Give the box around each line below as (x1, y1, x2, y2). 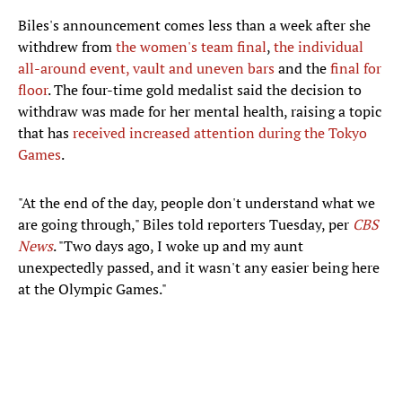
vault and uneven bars (133, 58, 275, 79)
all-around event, (18, 58, 133, 79)
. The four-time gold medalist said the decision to (48, 80, 362, 100)
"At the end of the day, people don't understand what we (18, 193, 375, 214)
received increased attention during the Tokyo (73, 123, 367, 144)
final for (327, 58, 381, 79)
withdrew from (18, 37, 116, 57)
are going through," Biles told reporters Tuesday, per (18, 214, 353, 235)
